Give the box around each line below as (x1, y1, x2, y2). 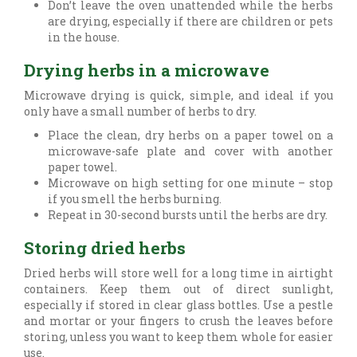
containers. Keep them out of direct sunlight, (24, 281, 333, 297)
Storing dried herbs (24, 237, 186, 260)
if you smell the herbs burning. (48, 191, 222, 207)
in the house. (48, 29, 120, 45)
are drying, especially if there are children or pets (48, 14, 333, 29)
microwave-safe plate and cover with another (48, 143, 333, 159)
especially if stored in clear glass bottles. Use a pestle (24, 297, 333, 313)
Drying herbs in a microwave (24, 59, 269, 82)
